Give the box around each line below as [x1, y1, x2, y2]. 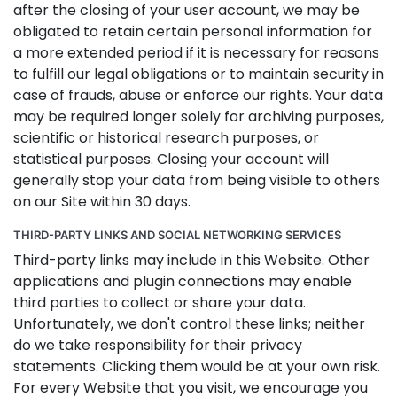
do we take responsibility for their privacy [13, 335, 302, 355]
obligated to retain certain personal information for [13, 21, 372, 42]
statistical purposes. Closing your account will [13, 149, 329, 169]
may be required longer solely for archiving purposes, [13, 106, 384, 127]
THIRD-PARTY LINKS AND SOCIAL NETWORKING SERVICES [13, 228, 341, 242]
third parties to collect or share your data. [13, 292, 306, 313]
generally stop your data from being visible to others [13, 170, 380, 191]
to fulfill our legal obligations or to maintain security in [13, 64, 384, 84]
